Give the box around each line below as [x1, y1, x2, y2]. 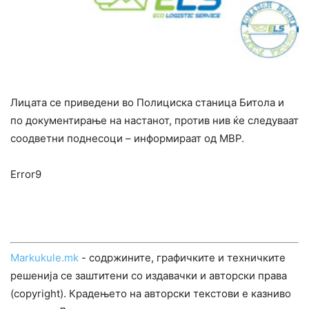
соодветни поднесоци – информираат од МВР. [10, 131, 244, 145]
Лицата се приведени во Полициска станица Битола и [10, 95, 284, 109]
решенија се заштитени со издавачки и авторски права [10, 268, 287, 282]
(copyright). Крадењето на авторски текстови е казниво [10, 286, 291, 300]
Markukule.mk [10, 250, 79, 264]
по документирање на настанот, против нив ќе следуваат [10, 113, 299, 127]
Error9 [10, 167, 41, 181]
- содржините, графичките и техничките [79, 250, 286, 264]
